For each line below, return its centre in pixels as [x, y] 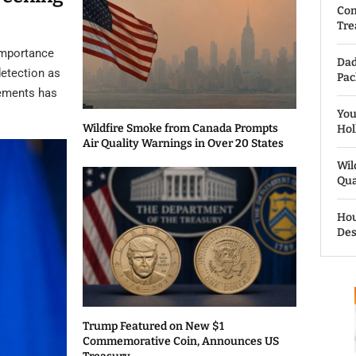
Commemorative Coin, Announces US [181, 342]
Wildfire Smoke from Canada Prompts [181, 128]
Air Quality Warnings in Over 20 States [184, 143]
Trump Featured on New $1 [154, 327]
